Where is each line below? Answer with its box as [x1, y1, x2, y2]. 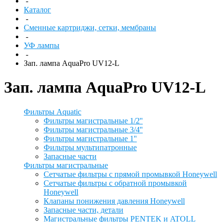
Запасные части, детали [44, 205, 123, 214]
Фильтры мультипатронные [44, 143, 137, 152]
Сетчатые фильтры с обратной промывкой [44, 178, 187, 187]
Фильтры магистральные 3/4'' [44, 125, 143, 134]
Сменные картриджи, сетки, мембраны [24, 23, 156, 32]
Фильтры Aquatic [24, 107, 81, 116]
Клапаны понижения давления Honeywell [44, 196, 185, 205]
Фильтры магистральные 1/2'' [44, 116, 143, 125]
